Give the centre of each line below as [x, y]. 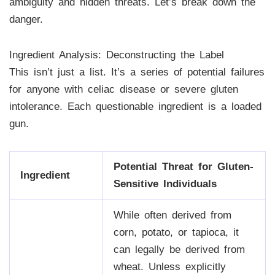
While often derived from [172, 215]
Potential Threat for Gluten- [183, 166]
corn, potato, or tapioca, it [176, 232]
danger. [26, 20]
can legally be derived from [179, 249]
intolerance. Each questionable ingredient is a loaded [135, 107]
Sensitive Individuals [165, 184]
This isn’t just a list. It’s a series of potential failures [137, 72]
